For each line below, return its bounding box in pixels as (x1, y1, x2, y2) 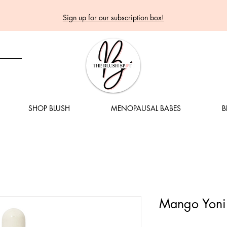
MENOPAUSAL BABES (110, 103, 181, 113)
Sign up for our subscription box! (62, 13, 164, 22)
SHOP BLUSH (28, 103, 70, 113)
